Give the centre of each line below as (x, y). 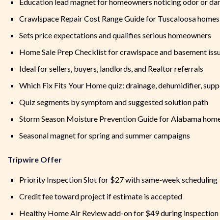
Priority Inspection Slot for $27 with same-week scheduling (118, 180)
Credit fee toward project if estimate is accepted (101, 196)
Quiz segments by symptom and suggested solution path (114, 102)
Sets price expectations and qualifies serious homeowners (115, 35)
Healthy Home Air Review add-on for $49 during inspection (119, 213)
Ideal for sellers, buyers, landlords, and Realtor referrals (111, 69)
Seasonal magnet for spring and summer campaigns (105, 136)
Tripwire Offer (35, 160)
